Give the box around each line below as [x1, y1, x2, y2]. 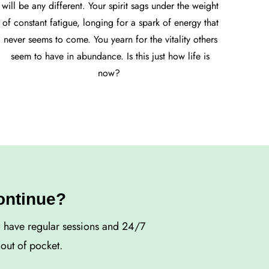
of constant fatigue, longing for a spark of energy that [2, 16, 219, 30]
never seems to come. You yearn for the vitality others [3, 32, 217, 47]
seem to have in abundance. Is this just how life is [11, 49, 210, 64]
